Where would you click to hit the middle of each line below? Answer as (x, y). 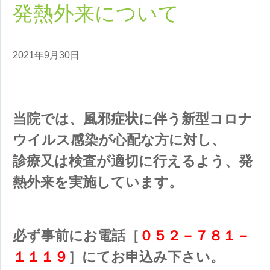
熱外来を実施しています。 (98, 182)
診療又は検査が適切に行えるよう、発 (133, 161)
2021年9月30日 (46, 55)
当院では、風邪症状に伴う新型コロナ (133, 118)
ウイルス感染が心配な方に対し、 (119, 140)
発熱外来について (96, 13)
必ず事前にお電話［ (76, 236)
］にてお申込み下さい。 (146, 257)
